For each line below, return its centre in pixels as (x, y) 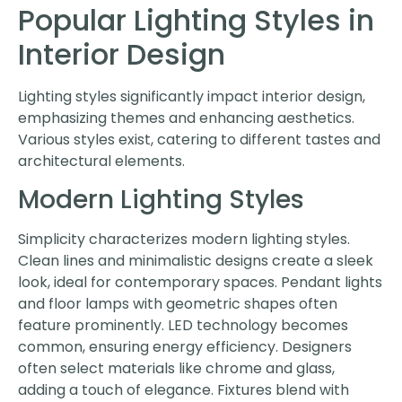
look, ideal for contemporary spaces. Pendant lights (200, 282)
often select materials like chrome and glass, (176, 368)
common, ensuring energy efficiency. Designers (185, 346)
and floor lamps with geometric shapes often (178, 303)
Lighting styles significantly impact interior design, (192, 96)
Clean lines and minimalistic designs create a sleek (196, 260)
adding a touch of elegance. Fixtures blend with (184, 389)
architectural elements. (101, 161)
